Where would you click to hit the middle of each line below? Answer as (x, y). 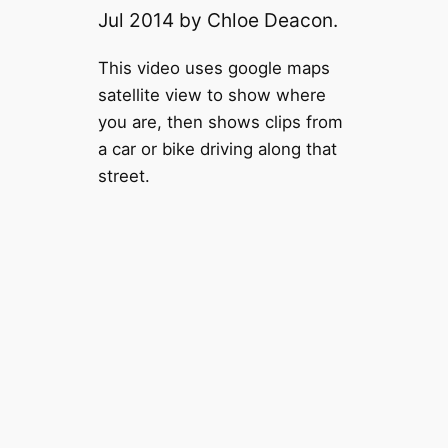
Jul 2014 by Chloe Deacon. (220, 19)
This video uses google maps (213, 67)
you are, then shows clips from (220, 121)
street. (123, 175)
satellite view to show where (211, 94)
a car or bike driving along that (217, 148)
